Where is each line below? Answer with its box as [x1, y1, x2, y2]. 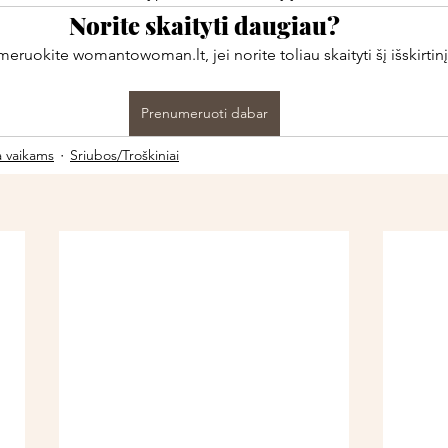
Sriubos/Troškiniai [70, 145, 179, 164]
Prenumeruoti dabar [140, 103, 268, 122]
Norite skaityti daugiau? [68, 8, 340, 41]
